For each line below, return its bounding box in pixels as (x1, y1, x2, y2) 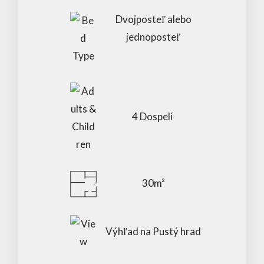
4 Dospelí (132, 110, 175, 123)
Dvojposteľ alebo (115, 13, 192, 25)
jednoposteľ (126, 31, 181, 43)
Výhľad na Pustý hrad (105, 225, 202, 237)
